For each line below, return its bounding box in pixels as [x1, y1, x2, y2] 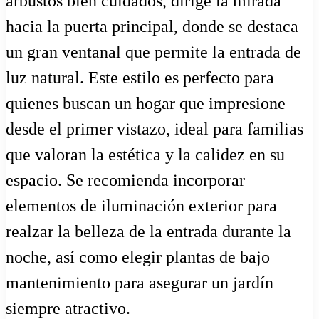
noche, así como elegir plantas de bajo [6, 247, 270, 266]
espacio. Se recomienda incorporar [6, 170, 245, 189]
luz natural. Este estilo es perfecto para [6, 68, 274, 87]
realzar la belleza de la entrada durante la [6, 221, 291, 241]
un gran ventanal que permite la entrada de [6, 42, 301, 61]
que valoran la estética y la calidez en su [6, 145, 285, 164]
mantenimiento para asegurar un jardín [6, 273, 273, 292]
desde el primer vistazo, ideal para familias [6, 119, 303, 138]
